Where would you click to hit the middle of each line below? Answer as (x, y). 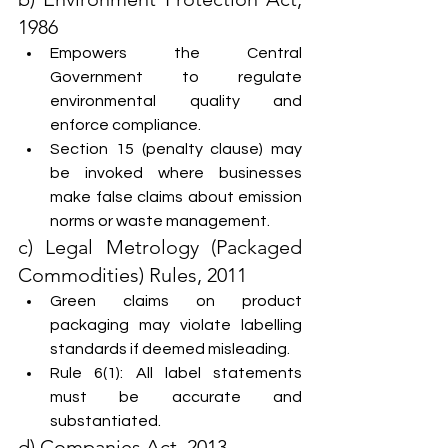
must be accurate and (176, 397)
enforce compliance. (125, 125)
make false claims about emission (176, 197)
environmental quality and (176, 101)
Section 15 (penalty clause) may (176, 149)
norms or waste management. (160, 221)
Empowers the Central (176, 53)
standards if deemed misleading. (170, 349)
